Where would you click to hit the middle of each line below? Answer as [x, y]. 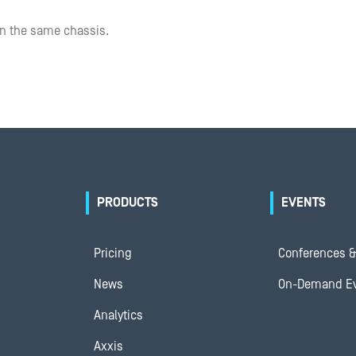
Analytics [118, 315]
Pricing [113, 253]
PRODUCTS [128, 203]
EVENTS [304, 203]
